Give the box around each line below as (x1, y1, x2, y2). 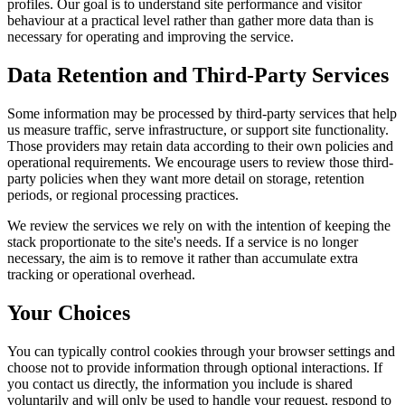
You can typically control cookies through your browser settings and (7, 343, 395, 359)
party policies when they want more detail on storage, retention (7, 171, 364, 186)
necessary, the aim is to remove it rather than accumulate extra (7, 250, 358, 266)
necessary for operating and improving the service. (7, 29, 294, 45)
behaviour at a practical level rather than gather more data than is (7, 13, 373, 29)
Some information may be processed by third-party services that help (7, 106, 397, 121)
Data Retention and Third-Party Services (7, 63, 389, 88)
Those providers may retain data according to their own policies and (7, 138, 393, 154)
